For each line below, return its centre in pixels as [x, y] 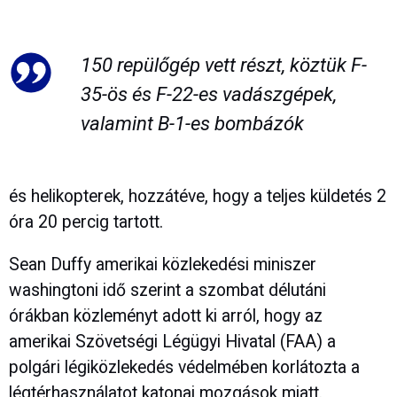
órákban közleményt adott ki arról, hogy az [166, 316]
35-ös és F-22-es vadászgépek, [208, 94]
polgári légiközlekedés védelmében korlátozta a [184, 367]
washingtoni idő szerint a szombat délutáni [167, 290]
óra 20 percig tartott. [86, 222]
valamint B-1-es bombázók [192, 124]
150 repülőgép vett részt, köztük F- [223, 65]
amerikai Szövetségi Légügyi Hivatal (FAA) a [172, 342]
